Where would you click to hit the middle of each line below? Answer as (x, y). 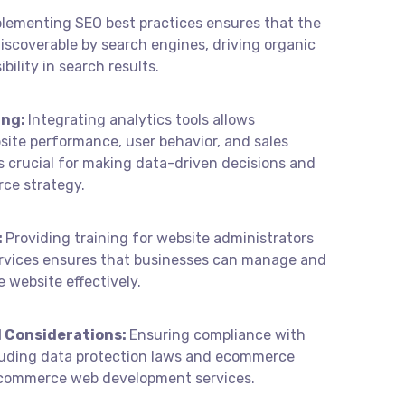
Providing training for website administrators (160, 238)
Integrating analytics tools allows (141, 120)
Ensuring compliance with (217, 335)
